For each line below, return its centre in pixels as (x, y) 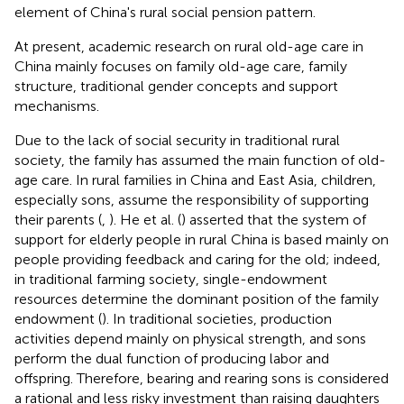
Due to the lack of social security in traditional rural (177, 140)
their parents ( (58, 219)
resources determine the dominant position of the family (197, 298)
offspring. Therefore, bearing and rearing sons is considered (202, 378)
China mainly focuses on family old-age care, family (181, 66)
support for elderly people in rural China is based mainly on (202, 239)
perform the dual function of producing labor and (172, 358)
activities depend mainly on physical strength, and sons (190, 338)
